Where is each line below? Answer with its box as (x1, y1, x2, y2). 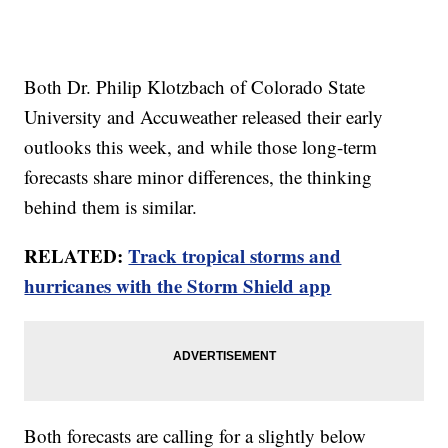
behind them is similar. (24, 194, 198, 220)
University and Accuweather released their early (24, 104, 384, 130)
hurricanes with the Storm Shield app (24, 272, 332, 300)
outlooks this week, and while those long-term (24, 134, 378, 160)
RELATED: (24, 242, 129, 270)
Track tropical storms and (128, 242, 342, 270)
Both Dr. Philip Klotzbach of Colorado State (24, 74, 366, 100)
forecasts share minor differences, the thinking (24, 164, 373, 190)
